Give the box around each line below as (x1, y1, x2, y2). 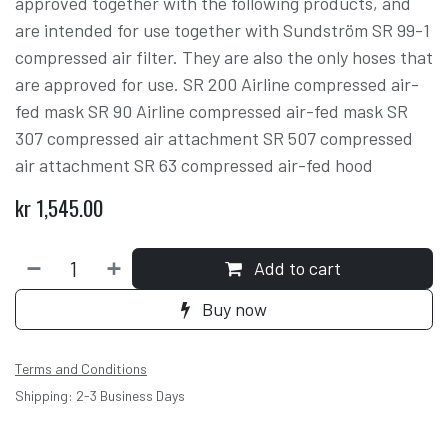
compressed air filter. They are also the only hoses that (15, 46, 433, 69)
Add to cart (249, 257, 341, 280)
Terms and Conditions (15, 360, 147, 378)
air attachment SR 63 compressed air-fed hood (15, 154, 373, 177)
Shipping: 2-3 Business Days (15, 387, 185, 405)
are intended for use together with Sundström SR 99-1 (15, 19, 430, 42)
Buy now (198, 298, 267, 321)
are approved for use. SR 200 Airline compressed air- (15, 73, 419, 96)
